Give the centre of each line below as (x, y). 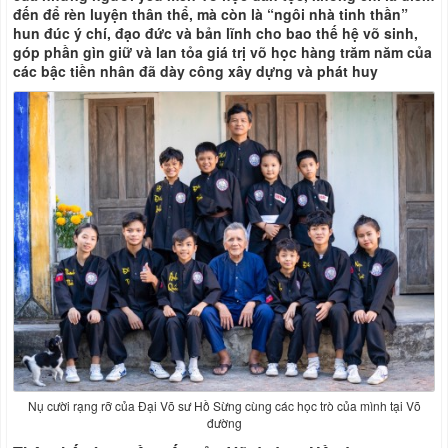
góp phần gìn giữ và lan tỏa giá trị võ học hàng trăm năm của (222, 52)
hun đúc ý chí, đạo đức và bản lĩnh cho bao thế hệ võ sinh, (215, 33)
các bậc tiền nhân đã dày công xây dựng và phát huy (195, 71)
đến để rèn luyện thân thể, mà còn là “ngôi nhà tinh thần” (210, 14)
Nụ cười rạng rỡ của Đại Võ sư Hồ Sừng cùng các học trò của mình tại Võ (224, 406)
